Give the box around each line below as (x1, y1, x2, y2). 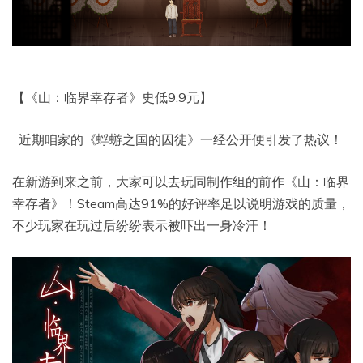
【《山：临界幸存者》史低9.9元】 (12, 89, 212, 106)
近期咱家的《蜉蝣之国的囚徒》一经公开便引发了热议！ (12, 131, 343, 148)
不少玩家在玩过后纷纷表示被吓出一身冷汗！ (12, 217, 271, 234)
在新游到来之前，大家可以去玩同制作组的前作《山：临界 (12, 173, 349, 190)
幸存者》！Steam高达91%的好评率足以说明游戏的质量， (12, 195, 350, 212)
